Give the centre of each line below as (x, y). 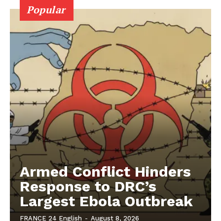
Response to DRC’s (88, 186)
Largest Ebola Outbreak (106, 201)
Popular (46, 9)
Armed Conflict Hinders (105, 171)
